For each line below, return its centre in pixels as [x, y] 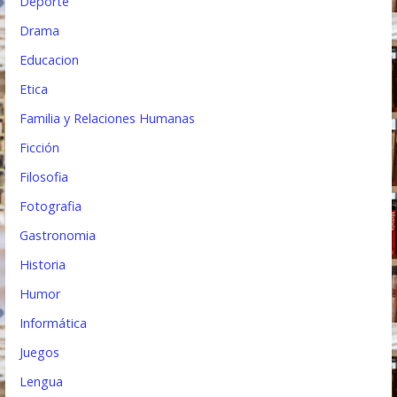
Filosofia [44, 176]
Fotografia [51, 206]
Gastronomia [58, 235]
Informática [54, 323]
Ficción [40, 147]
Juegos [40, 352]
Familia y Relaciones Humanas [108, 118]
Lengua [42, 381]
